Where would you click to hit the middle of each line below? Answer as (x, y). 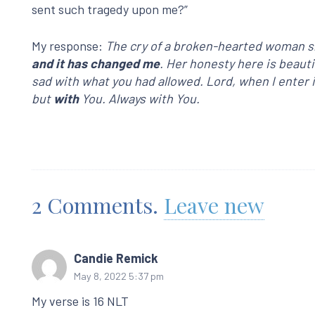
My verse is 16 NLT (80, 301)
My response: (69, 45)
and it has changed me (96, 63)
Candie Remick (116, 258)
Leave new (214, 205)
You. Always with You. (139, 98)
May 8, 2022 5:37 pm (119, 276)
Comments (100, 205)
